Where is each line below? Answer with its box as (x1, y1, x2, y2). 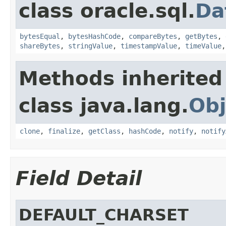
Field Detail (16, 166, 142, 190)
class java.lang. (19, 94, 189, 117)
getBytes (185, 32, 217, 40)
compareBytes (129, 32, 177, 40)
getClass (88, 127, 121, 135)
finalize (48, 127, 80, 135)
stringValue (68, 41, 112, 50)
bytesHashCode (68, 32, 121, 40)
